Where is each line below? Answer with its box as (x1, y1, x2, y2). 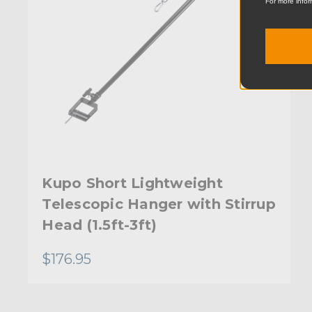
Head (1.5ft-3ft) (42, 216, 157, 233)
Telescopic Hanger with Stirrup (42, 195, 276, 212)
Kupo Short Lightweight (42, 174, 223, 192)
